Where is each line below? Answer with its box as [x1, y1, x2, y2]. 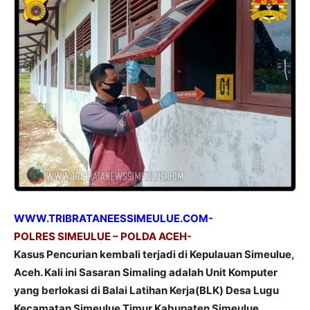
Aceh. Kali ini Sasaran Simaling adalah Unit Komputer [14, 266, 277, 279]
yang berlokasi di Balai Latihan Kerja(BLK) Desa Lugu [14, 284, 279, 297]
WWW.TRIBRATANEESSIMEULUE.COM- [14, 212, 213, 225]
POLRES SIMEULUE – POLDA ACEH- [14, 230, 192, 243]
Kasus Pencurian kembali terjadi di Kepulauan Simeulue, [14, 248, 294, 261]
